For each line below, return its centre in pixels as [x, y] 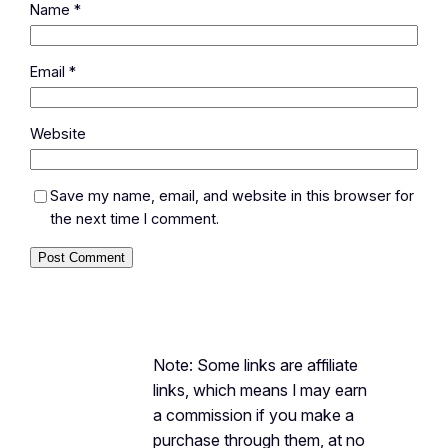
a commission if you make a [253, 414]
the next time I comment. [135, 218]
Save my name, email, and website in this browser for [232, 195]
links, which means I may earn [259, 389]
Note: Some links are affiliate [255, 364]
